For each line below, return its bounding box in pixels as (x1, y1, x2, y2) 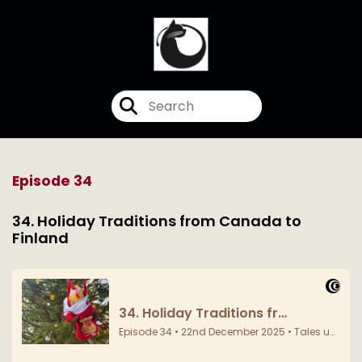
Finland (12, 227, 69, 248)
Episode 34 (12, 170, 92, 191)
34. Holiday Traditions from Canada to (12, 210, 301, 231)
